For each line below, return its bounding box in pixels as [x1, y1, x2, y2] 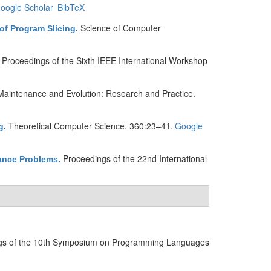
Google [174, 120, 203, 132]
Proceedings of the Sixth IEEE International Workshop [2, 54, 207, 67]
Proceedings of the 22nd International [63, 152, 207, 165]
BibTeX [57, 1, 85, 13]
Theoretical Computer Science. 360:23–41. [8, 120, 173, 132]
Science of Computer [80, 22, 161, 34]
